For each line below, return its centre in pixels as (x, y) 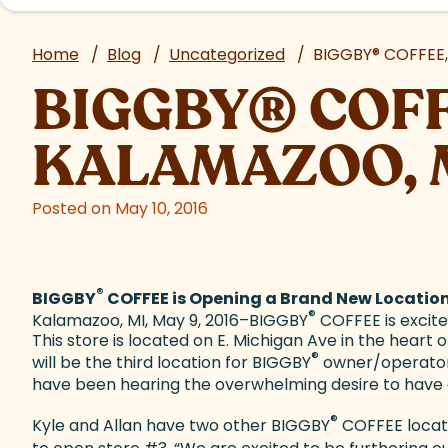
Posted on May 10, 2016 (120, 208)
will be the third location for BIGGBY (171, 362)
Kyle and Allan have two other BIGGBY (181, 426)
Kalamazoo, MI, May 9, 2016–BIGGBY (170, 321)
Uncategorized (227, 54)
